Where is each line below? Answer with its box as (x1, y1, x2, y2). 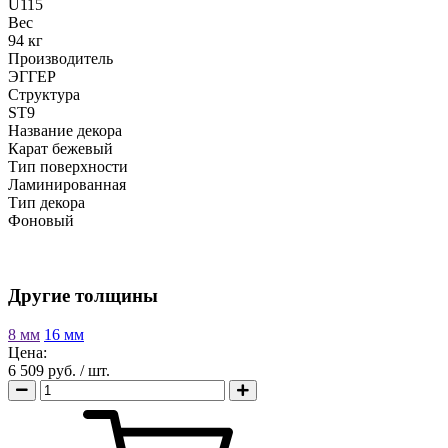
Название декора (8, 122, 122, 140)
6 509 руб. (8, 361, 80, 379)
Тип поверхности (8, 158, 128, 176)
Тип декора (8, 194, 85, 212)
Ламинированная (8, 176, 126, 194)
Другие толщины (8, 285, 158, 307)
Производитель (8, 50, 113, 68)
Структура (8, 86, 80, 104)
